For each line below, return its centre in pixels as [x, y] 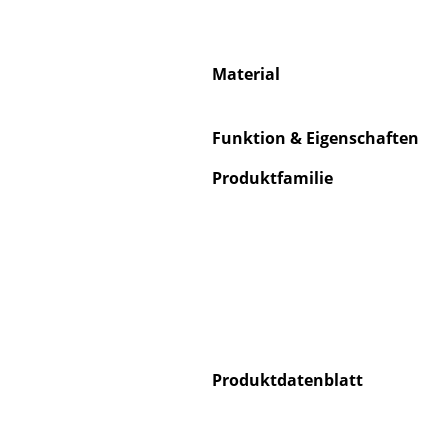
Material [246, 74]
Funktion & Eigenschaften [315, 138]
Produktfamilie [272, 178]
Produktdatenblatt [287, 380]
